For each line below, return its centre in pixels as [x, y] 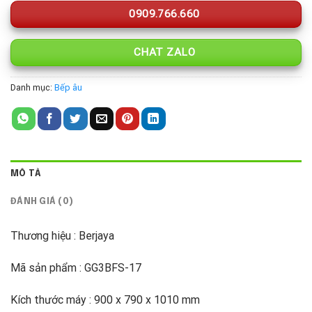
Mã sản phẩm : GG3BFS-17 [76, 268]
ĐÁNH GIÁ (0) [42, 202]
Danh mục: [32, 88]
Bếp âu [68, 88]
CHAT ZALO [163, 52]
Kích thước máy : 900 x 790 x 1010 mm [105, 299]
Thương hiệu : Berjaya [62, 236]
